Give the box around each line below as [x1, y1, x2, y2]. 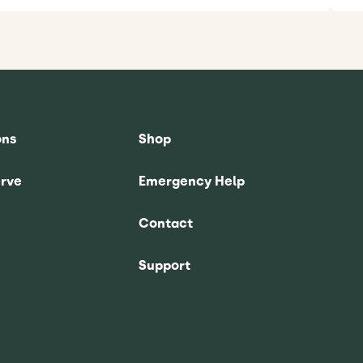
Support [138, 258, 190, 274]
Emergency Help [138, 173, 245, 190]
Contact [138, 216, 193, 232]
